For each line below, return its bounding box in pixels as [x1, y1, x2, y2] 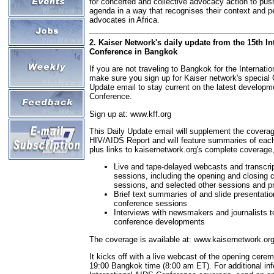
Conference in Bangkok [89, 47, 177, 56]
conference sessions [114, 199, 187, 209]
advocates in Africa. [89, 15, 160, 25]
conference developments [114, 217, 205, 227]
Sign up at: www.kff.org [89, 109, 171, 119]
